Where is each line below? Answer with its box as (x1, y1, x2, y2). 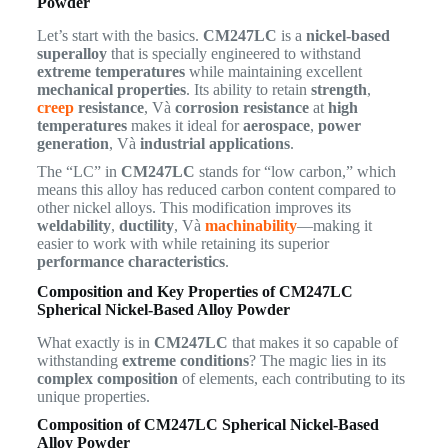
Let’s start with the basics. (36, 26, 203, 44)
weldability (36, 216, 111, 234)
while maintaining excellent (184, 62, 362, 80)
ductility (118, 216, 174, 234)
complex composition (36, 369, 178, 387)
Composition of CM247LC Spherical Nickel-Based (36, 415, 379, 433)
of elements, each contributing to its (177, 369, 405, 387)
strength (310, 80, 367, 98)
